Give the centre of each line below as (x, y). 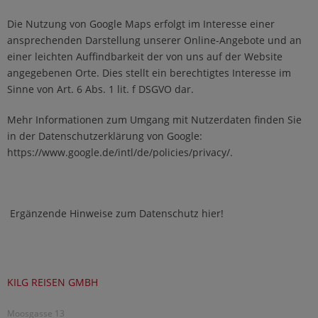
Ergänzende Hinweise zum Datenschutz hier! (117, 214)
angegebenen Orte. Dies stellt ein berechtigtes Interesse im (149, 73)
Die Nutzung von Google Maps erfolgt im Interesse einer (141, 24)
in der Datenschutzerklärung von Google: (105, 136)
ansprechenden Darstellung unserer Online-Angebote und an (154, 40)
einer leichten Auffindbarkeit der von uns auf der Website (145, 57)
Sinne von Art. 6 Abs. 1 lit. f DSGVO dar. (100, 89)
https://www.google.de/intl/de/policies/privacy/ (119, 153)
